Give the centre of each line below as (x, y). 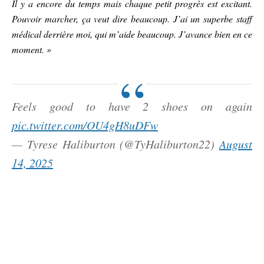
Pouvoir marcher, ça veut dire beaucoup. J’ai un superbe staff (132, 18)
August (236, 143)
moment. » (32, 49)
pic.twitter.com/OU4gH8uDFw (85, 125)
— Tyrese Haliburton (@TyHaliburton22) (115, 143)
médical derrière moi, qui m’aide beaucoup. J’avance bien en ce (132, 34)
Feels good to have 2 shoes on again (132, 106)
